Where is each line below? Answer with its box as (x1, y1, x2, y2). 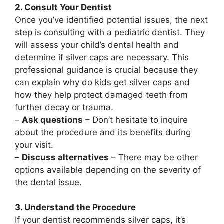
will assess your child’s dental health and (15, 39, 179, 50)
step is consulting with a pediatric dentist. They (15, 27, 205, 37)
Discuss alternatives (22, 152, 109, 162)
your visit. (15, 139, 53, 150)
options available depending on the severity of (15, 164, 201, 175)
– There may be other (109, 152, 198, 162)
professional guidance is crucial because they (15, 64, 198, 75)
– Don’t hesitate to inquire (83, 114, 188, 125)
